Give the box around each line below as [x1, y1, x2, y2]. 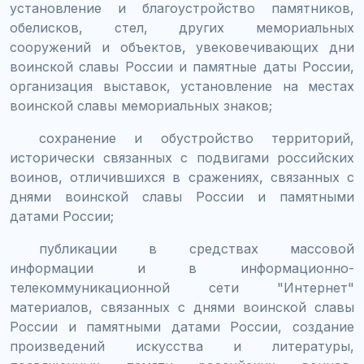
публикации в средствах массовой [39, 240, 354, 257]
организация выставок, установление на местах [10, 77, 354, 94]
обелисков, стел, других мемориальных [10, 19, 354, 36]
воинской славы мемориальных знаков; [10, 97, 272, 114]
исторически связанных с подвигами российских [10, 149, 354, 166]
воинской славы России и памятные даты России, [10, 58, 354, 75]
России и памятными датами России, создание [10, 318, 354, 335]
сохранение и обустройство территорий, [39, 129, 354, 146]
